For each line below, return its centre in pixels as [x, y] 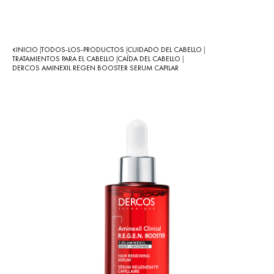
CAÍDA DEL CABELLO [150, 59]
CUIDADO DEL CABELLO [165, 50]
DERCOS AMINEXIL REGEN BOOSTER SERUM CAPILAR [95, 68]
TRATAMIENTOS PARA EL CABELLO [64, 59]
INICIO [28, 50]
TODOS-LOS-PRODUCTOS [83, 50]
